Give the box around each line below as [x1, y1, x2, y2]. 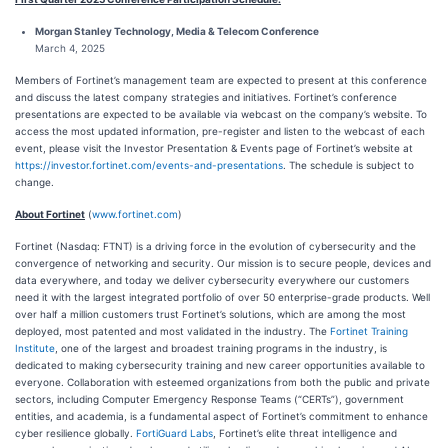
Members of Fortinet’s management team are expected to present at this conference [15, 74, 427, 86]
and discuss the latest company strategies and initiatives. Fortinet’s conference [15, 91, 397, 103]
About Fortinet [15, 208, 85, 220]
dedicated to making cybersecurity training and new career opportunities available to [15, 359, 425, 371]
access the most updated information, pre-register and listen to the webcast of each [15, 125, 425, 137]
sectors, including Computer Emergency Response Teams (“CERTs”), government [15, 393, 404, 405]
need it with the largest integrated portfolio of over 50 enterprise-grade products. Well [15, 291, 430, 303]
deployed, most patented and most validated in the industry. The [15, 325, 330, 337]
